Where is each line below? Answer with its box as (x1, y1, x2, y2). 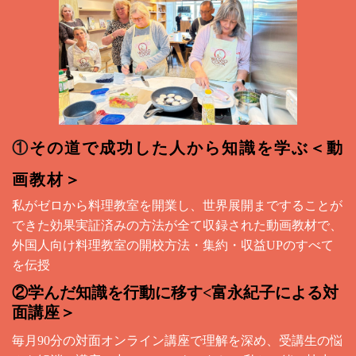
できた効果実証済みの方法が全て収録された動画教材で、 (12, 218, 342, 232)
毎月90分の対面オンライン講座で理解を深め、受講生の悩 (12, 333, 342, 347)
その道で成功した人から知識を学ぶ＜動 (29, 138, 344, 157)
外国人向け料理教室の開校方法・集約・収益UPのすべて (12, 238, 334, 252)
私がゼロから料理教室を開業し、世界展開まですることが (12, 198, 342, 212)
